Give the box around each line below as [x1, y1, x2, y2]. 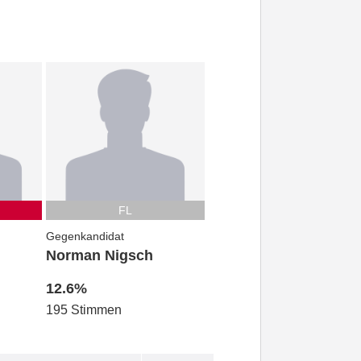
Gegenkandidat [45, 230, 124, 243]
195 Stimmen [45, 303, 122, 317]
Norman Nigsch [45, 247, 153, 264]
